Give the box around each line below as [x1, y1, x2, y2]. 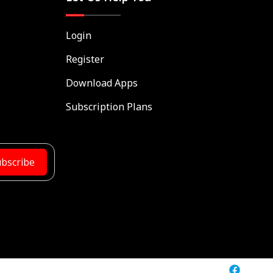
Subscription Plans [65, 100, 152, 113]
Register [65, 52, 104, 66]
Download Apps [65, 76, 138, 90]
